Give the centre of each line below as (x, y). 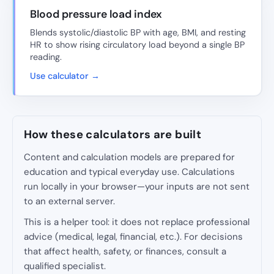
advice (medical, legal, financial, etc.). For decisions (133, 237)
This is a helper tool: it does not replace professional (136, 222)
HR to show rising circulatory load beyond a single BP (137, 44)
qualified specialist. (65, 266)
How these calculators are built (113, 134)
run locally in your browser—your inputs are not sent (136, 187)
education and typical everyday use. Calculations (129, 172)
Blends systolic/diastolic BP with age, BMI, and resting (138, 32)
